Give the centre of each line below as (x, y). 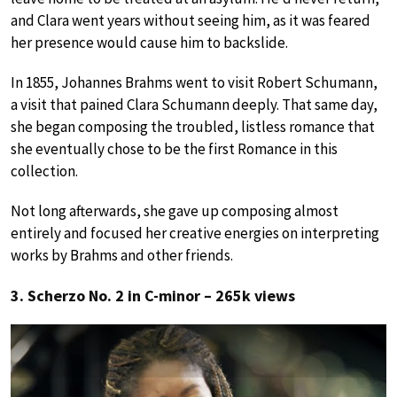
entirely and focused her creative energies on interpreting (195, 234)
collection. (44, 171)
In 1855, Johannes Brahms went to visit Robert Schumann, (194, 83)
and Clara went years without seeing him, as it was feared (191, 21)
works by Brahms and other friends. (122, 256)
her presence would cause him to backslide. (149, 43)
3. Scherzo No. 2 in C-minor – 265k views (153, 296)
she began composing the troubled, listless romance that (193, 127)
